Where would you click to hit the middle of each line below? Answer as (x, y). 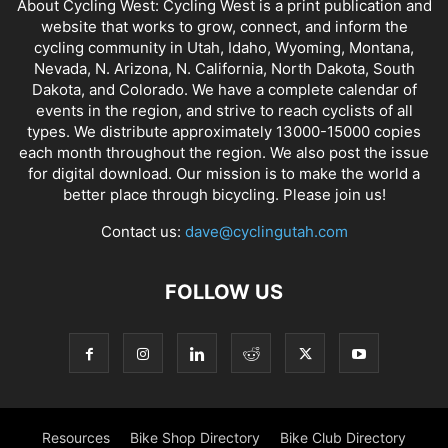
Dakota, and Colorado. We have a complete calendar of (224, 89)
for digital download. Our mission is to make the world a (224, 173)
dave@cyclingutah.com (266, 231)
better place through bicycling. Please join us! (224, 194)
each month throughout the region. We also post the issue (224, 152)
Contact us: (142, 231)
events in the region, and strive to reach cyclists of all (224, 110)
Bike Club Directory (343, 437)
